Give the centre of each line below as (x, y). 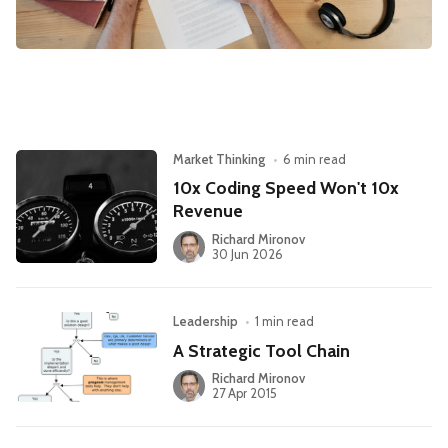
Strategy (54, 135)
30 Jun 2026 (247, 255)
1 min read (285, 322)
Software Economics (93, 79)
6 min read (315, 159)
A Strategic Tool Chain (262, 350)
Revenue (208, 211)
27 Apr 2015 (244, 394)
